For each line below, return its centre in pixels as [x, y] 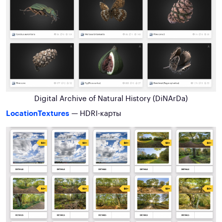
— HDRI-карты [95, 113]
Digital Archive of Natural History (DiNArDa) [111, 99]
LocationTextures [38, 113]
